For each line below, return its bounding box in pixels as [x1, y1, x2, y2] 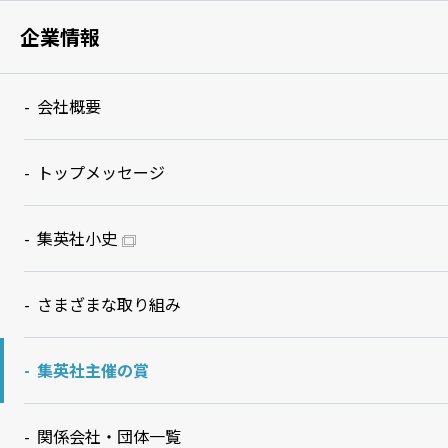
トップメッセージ [36, 159, 165, 184]
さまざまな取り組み [36, 291, 181, 316]
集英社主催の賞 [36, 357, 149, 382]
